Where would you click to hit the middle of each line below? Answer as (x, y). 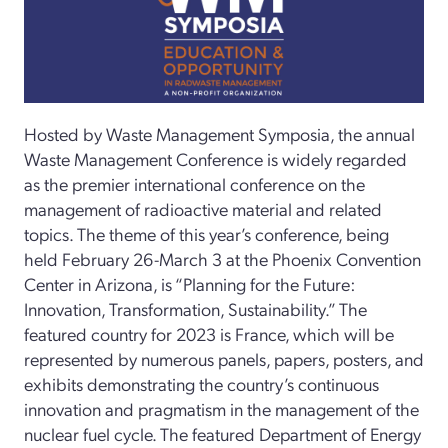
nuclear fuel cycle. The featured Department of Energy (222, 433)
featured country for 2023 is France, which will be (209, 333)
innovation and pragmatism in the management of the (221, 408)
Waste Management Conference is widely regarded (215, 158)
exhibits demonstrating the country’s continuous (201, 383)
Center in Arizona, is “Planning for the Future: (189, 283)
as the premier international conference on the (194, 183)
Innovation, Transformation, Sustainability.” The (195, 308)
